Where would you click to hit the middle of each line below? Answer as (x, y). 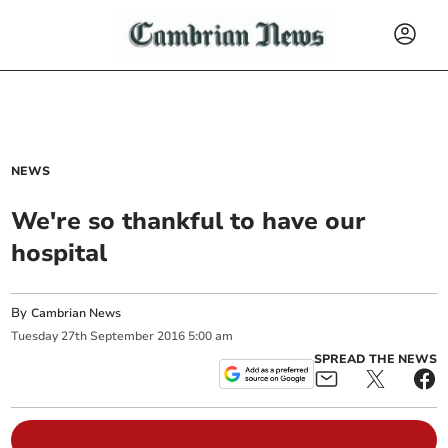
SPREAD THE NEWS (375, 358)
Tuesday (35, 336)
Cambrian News (76, 313)
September (122, 336)
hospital (59, 253)
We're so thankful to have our (189, 221)
